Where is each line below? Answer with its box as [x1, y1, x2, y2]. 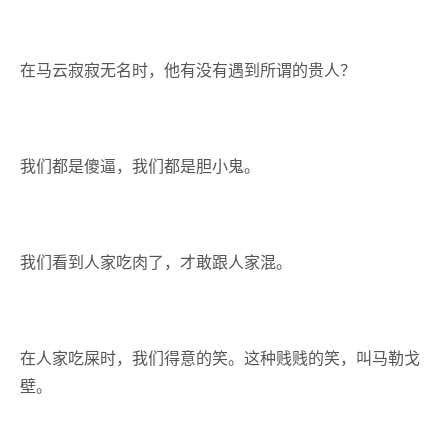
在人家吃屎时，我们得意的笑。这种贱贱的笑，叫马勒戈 [20, 348, 420, 368]
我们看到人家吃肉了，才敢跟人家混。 [20, 252, 292, 272]
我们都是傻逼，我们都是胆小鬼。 [20, 156, 260, 176]
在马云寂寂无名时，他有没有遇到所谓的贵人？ [20, 60, 356, 80]
